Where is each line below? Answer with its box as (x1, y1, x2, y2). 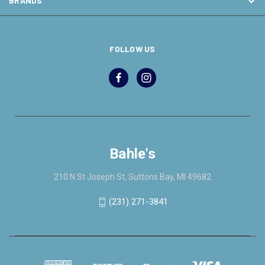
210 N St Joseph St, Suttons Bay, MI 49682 (54, 172, 211, 182)
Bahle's (109, 146, 156, 163)
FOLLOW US (109, 44, 156, 54)
